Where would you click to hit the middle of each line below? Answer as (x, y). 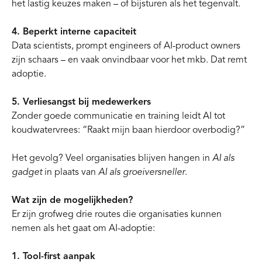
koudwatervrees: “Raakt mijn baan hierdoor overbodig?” (128, 130)
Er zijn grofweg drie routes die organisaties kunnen (117, 214)
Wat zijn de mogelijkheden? (72, 200)
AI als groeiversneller (142, 172)
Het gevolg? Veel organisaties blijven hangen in (112, 158)
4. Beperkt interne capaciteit (74, 32)
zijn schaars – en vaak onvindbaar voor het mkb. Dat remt (129, 60)
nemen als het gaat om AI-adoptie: (83, 228)
